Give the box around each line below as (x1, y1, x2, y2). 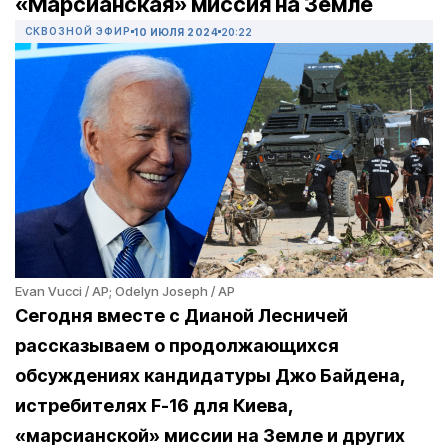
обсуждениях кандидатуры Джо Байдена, (15, 365, 405, 387)
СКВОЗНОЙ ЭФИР (25, 25, 131, 38)
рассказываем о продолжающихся (15, 335, 339, 357)
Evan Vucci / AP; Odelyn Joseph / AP (15, 283, 235, 300)
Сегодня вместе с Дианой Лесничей (15, 305, 348, 327)
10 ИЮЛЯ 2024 (134, 25, 218, 38)
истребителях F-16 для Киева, (15, 395, 293, 417)
